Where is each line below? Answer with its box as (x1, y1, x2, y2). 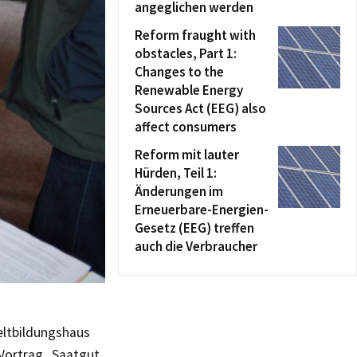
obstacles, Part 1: (135, 45, 237, 62)
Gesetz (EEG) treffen (135, 219, 254, 237)
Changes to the (135, 63, 224, 80)
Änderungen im (135, 182, 223, 200)
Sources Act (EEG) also (135, 100, 266, 117)
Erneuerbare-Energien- (135, 201, 269, 218)
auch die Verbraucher (135, 237, 257, 255)
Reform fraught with (135, 26, 256, 44)
